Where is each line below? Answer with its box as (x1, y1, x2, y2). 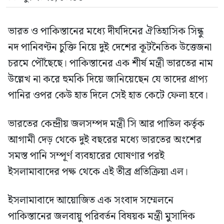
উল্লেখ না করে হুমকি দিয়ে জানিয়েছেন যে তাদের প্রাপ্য (8, 71, 207, 87)
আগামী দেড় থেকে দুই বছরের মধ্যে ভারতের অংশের (8, 131, 201, 148)
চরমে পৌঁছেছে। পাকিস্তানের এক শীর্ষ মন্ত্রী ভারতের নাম (8, 55, 213, 71)
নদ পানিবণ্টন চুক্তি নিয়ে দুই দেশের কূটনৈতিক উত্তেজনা (8, 39, 211, 55)
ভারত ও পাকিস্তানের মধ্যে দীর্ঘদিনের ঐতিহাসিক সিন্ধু (8, 23, 203, 39)
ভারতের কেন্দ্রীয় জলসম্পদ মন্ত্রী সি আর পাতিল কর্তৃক (8, 115, 204, 132)
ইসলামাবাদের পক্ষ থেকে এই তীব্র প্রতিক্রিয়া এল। (8, 163, 188, 180)
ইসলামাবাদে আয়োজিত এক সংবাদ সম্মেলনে (8, 192, 173, 208)
